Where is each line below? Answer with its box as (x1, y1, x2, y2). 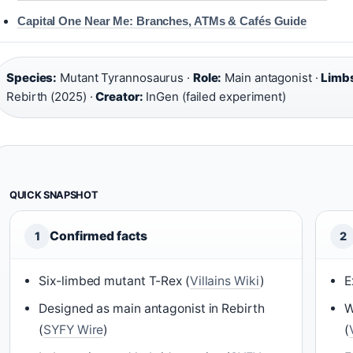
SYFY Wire (43, 322, 104, 337)
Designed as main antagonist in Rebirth (39, 301, 265, 316)
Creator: (95, 89, 143, 104)
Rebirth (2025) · (6, 89, 96, 104)
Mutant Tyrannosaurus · (57, 70, 193, 85)
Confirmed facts (50, 229, 147, 243)
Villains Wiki (189, 273, 260, 288)
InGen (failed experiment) (143, 89, 286, 104)
